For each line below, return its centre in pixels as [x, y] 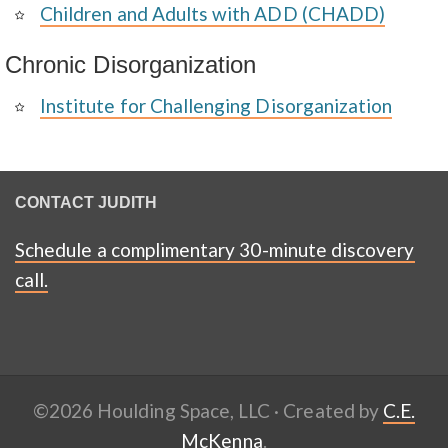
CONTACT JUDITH [86, 202]
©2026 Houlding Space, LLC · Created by [207, 410]
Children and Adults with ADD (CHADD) [213, 13]
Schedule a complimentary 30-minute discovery [215, 249]
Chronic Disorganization [131, 64]
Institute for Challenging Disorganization [216, 105]
